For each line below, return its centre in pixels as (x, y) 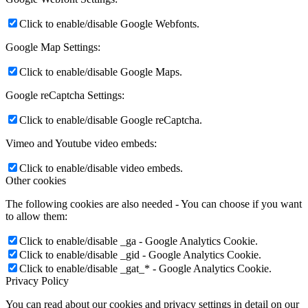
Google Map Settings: (53, 47)
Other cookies (36, 180)
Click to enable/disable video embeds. (101, 168)
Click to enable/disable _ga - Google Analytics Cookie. (139, 241)
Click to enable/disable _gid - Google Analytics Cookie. (140, 254)
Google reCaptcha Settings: (65, 95)
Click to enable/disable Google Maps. (101, 71)
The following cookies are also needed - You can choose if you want (154, 203)
